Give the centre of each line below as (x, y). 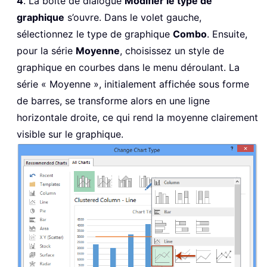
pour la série (46, 51)
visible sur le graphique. (70, 134)
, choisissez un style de (172, 51)
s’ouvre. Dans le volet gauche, (133, 18)
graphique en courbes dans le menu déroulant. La (128, 68)
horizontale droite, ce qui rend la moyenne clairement (137, 118)
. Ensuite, (227, 34)
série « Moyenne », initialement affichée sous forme (133, 84)
